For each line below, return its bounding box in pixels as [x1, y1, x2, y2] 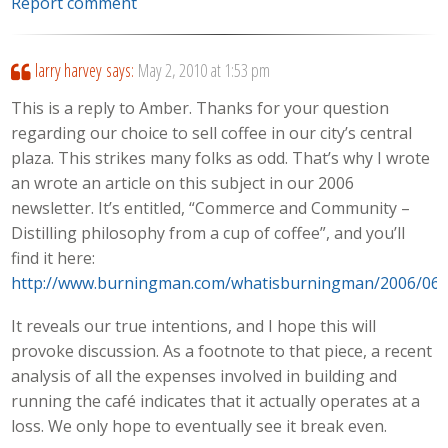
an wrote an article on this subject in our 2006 [11, 172, 355, 195]
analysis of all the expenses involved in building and [11, 365, 398, 387]
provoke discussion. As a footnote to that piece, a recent [11, 340, 433, 362]
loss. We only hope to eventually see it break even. [11, 415, 388, 437]
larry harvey [34, 58, 102, 83]
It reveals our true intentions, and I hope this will [11, 315, 377, 337]
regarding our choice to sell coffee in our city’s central [11, 122, 413, 145]
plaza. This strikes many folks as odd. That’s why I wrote [11, 147, 431, 170]
